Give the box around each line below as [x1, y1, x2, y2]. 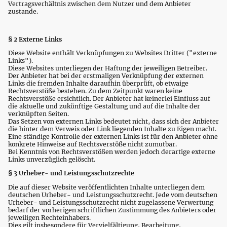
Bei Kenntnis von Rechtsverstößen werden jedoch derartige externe [8, 148, 215, 156]
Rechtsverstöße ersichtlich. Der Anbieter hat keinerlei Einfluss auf [8, 95, 210, 103]
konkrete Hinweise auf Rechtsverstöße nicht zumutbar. [8, 140, 177, 148]
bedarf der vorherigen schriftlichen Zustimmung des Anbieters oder [8, 206, 216, 214]
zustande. [8, 8, 38, 16]
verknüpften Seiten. [8, 110, 69, 118]
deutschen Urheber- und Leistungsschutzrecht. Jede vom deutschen [8, 191, 217, 199]
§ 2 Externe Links [8, 35, 62, 43]
